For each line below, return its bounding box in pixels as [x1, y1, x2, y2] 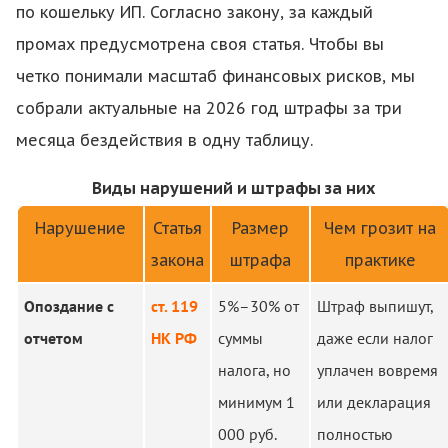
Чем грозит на [324, 218, 436, 238]
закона [151, 250, 204, 270]
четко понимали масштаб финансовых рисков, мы [16, 66, 415, 86]
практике [344, 250, 416, 270]
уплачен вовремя [317, 360, 438, 380]
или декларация [317, 392, 431, 412]
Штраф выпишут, [317, 296, 433, 316]
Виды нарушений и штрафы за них [92, 178, 375, 198]
